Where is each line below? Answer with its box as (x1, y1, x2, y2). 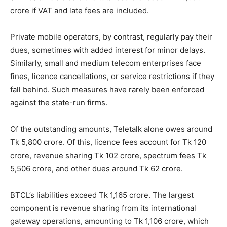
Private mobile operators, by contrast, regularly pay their (10, 31, 212, 42)
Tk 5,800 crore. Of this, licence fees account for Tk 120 (10, 137, 206, 147)
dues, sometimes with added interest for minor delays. (10, 45, 205, 55)
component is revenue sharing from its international (10, 203, 196, 213)
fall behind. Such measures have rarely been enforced (10, 84, 204, 94)
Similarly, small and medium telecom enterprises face (10, 58, 201, 68)
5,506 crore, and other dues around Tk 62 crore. (10, 163, 183, 173)
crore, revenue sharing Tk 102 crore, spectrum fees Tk (10, 150, 206, 160)
